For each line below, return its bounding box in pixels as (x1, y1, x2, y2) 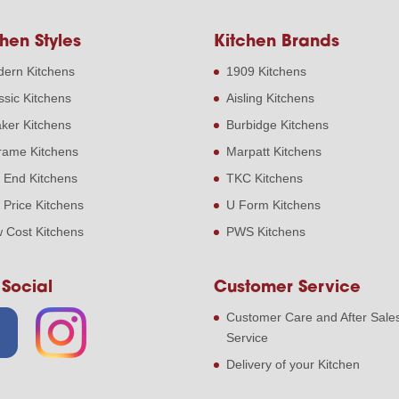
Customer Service (214, 279, 362, 297)
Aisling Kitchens (226, 91, 315, 106)
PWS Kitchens (226, 224, 306, 240)
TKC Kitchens (226, 171, 304, 186)
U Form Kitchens (226, 198, 322, 213)
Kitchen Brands (214, 34, 340, 52)
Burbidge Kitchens (226, 118, 330, 133)
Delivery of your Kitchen (226, 356, 361, 371)
